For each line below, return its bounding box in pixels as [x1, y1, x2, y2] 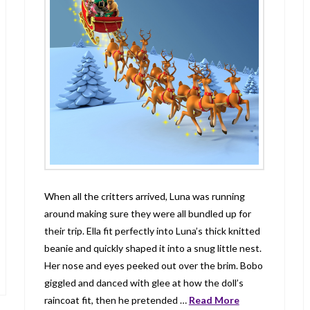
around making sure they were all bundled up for [44, 207, 251, 219]
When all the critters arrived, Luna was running [44, 190, 245, 202]
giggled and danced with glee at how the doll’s [44, 276, 244, 289]
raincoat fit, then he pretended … [44, 293, 189, 306]
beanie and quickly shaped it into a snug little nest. [44, 241, 262, 254]
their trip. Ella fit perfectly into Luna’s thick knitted [44, 224, 260, 237]
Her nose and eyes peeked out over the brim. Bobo [44, 259, 263, 271]
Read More [188, 293, 239, 306]
